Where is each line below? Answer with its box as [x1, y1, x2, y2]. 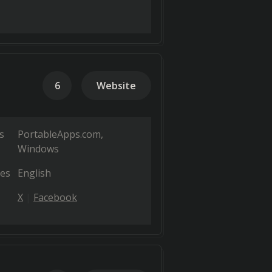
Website [97, 79, 136, 92]
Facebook [33, 191, 77, 204]
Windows [18, 142, 59, 155]
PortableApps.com [18, 127, 101, 141]
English [18, 166, 51, 180]
